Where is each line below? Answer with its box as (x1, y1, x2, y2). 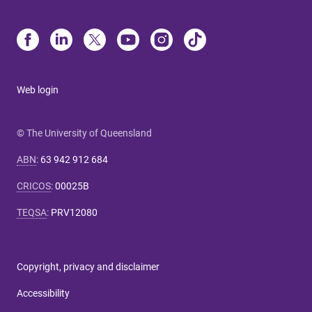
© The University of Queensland (17, 127, 152, 139)
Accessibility (17, 287, 70, 299)
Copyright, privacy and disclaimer (17, 260, 159, 272)
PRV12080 (51, 206, 97, 218)
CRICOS (17, 180, 51, 192)
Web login (17, 84, 58, 95)
